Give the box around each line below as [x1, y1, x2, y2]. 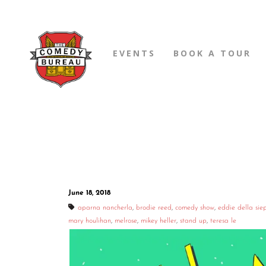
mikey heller [141, 217, 176, 225]
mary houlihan [68, 217, 111, 225]
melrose [115, 217, 137, 225]
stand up [180, 217, 207, 225]
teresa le [210, 217, 236, 225]
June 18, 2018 [68, 189, 110, 197]
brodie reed [136, 204, 172, 212]
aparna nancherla [78, 204, 132, 212]
